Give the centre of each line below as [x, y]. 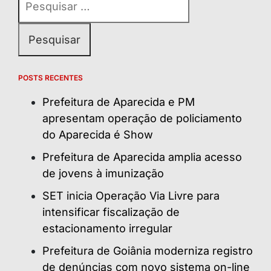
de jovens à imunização [103, 174]
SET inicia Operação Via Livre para [131, 196]
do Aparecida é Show [98, 135]
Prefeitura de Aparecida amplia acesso [142, 157]
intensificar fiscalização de [111, 212]
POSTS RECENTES [51, 78]
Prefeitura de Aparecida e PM [119, 102]
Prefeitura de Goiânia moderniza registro [148, 251]
